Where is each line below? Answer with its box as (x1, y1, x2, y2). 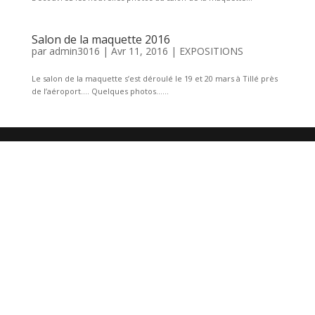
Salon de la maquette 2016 (31, 32, 170, 47)
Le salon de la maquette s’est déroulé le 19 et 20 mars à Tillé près (31, 73, 278, 84)
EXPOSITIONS (179, 44, 243, 58)
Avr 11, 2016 (110, 44, 168, 58)
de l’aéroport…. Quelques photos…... (31, 86, 169, 96)
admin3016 (49, 44, 100, 58)
